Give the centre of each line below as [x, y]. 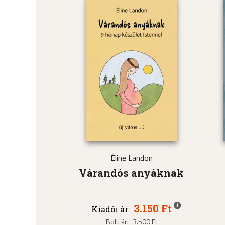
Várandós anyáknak [132, 173]
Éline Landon [131, 157]
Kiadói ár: [110, 209]
